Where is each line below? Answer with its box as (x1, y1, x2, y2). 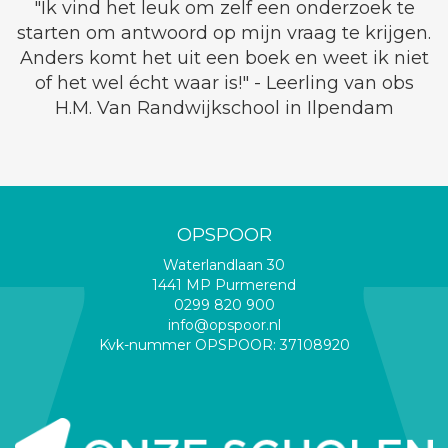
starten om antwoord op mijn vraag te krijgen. (17, 22, 431, 44)
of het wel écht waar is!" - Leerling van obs (34, 72, 414, 94)
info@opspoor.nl (167, 316, 281, 334)
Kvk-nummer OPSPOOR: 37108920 (98, 336, 350, 354)
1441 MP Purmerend (152, 276, 296, 294)
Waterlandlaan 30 (163, 256, 285, 274)
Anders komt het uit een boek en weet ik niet (19, 47, 429, 69)
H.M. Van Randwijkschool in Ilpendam (54, 97, 394, 119)
